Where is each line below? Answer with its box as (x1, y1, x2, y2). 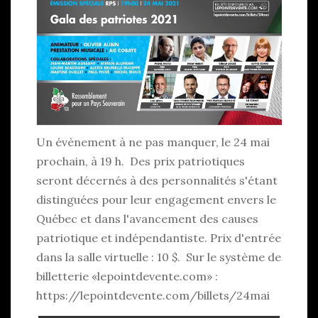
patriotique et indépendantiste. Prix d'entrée (36, 231, 281, 246)
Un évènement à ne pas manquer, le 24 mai (36, 135, 270, 150)
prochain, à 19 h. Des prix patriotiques (36, 154, 245, 169)
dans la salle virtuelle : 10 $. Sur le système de (36, 250, 281, 265)
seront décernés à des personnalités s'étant (36, 173, 278, 188)
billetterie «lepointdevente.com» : (36, 269, 226, 284)
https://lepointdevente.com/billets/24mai (36, 288, 270, 303)
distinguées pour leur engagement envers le (36, 192, 276, 207)
